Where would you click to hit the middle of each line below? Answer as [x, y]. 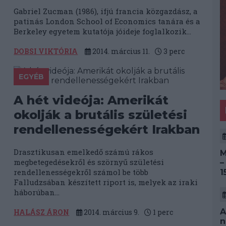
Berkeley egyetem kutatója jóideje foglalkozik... [103, 31]
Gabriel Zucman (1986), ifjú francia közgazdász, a [106, 11]
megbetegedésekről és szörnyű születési [89, 162]
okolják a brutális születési [101, 115]
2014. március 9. [111, 212]
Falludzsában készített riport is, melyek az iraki [106, 182]
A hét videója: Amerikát [91, 100]
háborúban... [37, 192]
